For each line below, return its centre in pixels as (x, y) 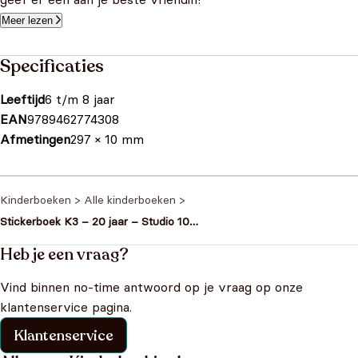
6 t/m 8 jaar (80, 99)
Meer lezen (27, 20)
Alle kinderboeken (130, 200)
